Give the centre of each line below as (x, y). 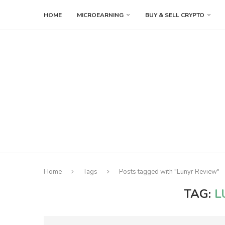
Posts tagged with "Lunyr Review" (169, 172)
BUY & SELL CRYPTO (175, 15)
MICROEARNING (100, 15)
